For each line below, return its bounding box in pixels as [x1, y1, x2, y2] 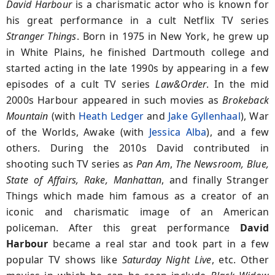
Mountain [6, 109, 48, 123]
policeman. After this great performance [6, 220, 240, 234]
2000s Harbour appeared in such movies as [6, 93, 223, 107]
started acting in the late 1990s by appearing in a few [6, 61, 269, 75]
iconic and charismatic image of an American [6, 204, 269, 219]
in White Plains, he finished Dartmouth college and [6, 45, 269, 59]
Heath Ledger [78, 109, 144, 123]
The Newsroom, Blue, [175, 157, 269, 171]
